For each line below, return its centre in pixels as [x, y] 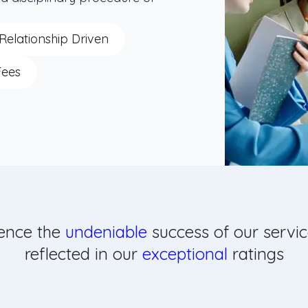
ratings [255, 254]
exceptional [185, 254]
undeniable [106, 232]
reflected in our [83, 254]
